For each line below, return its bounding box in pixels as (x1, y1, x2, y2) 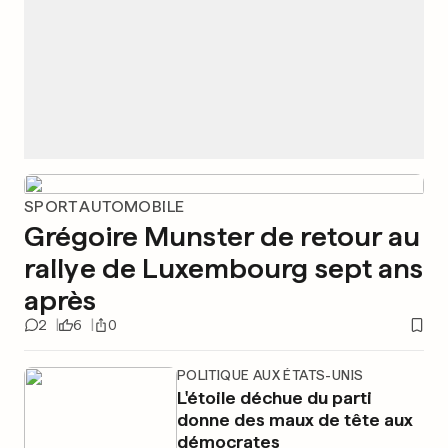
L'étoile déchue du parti (176, 387, 372, 408)
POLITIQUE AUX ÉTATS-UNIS (176, 367, 364, 383)
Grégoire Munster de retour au (24, 219, 421, 253)
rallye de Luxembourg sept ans (24, 251, 424, 285)
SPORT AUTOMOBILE (24, 197, 185, 216)
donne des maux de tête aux (176, 409, 413, 430)
